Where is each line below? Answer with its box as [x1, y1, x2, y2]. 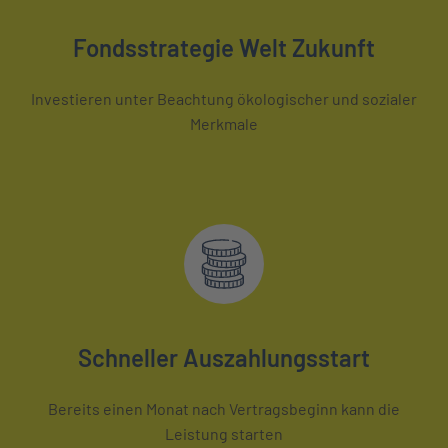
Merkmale [190, 113, 258, 133]
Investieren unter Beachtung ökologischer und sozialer [31, 88, 417, 108]
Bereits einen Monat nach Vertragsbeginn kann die [48, 398, 400, 418]
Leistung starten [165, 423, 283, 443]
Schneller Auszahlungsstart [78, 342, 370, 372]
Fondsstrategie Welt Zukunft [73, 32, 375, 62]
